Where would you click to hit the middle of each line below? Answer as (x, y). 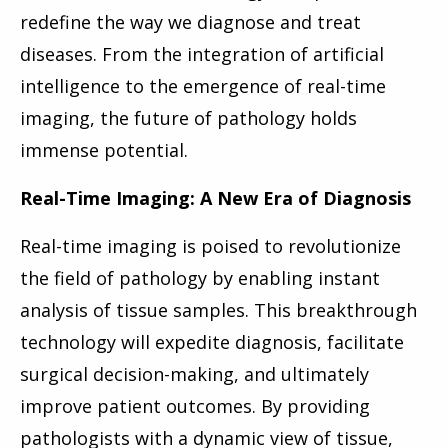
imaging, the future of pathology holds (188, 118)
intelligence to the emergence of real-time (203, 86)
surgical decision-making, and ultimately (194, 374)
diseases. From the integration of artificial (202, 54)
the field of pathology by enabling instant (200, 278)
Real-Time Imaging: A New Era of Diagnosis (215, 198)
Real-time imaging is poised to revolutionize (210, 246)
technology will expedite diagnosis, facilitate (212, 342)
